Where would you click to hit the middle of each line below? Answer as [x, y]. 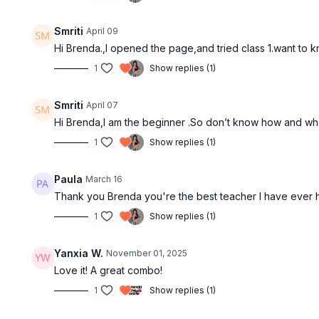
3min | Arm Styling [70, 165]
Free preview [142, 75]
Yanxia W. [79, 253]
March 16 [104, 179]
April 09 [103, 31]
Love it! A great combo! [110, 271]
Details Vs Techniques [88, 150]
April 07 [103, 105]
